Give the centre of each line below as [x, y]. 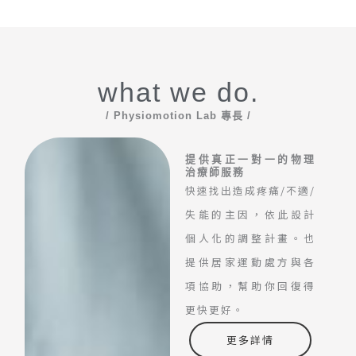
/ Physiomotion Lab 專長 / [178, 115]
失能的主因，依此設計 [251, 214]
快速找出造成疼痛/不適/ [251, 190]
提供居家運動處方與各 [251, 261]
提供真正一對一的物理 [251, 159]
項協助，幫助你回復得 [251, 285]
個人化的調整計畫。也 [251, 238]
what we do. [178, 92]
